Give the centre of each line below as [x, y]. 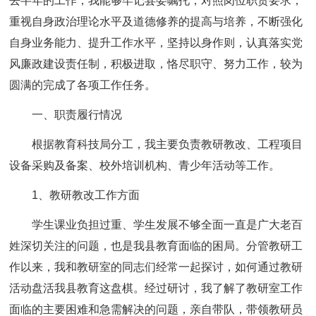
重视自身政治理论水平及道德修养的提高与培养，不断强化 [156, 22]
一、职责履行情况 [77, 115]
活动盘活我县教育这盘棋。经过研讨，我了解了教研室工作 [156, 288]
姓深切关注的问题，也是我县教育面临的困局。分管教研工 [156, 246]
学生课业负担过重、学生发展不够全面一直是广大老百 [168, 225]
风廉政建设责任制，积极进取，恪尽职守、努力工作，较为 [156, 64]
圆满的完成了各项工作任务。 [83, 85]
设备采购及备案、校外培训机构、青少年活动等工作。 [145, 165]
